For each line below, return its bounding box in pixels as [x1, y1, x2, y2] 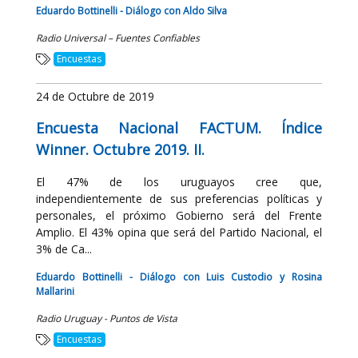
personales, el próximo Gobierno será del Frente [36, 208, 322, 223]
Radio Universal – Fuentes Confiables [36, 31, 200, 45]
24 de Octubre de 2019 [36, 89, 154, 104]
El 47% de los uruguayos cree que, [36, 174, 322, 189]
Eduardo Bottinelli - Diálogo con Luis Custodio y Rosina [36, 270, 322, 284]
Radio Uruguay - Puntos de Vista [36, 312, 177, 325]
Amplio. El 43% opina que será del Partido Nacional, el [36, 225, 322, 240]
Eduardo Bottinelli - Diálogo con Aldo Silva [36, 4, 227, 18]
